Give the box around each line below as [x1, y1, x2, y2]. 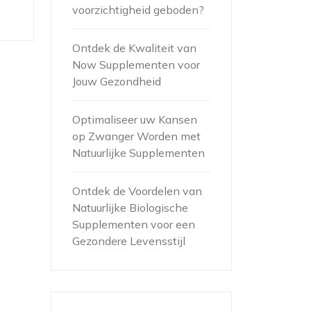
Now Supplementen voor [72, 58, 200, 72]
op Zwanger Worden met [72, 129, 201, 143]
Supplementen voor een [72, 217, 195, 231]
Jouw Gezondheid [72, 74, 161, 88]
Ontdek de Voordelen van [72, 184, 202, 198]
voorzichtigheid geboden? [72, 3, 204, 17]
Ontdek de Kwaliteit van [72, 41, 196, 55]
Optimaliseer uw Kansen [72, 112, 197, 126]
